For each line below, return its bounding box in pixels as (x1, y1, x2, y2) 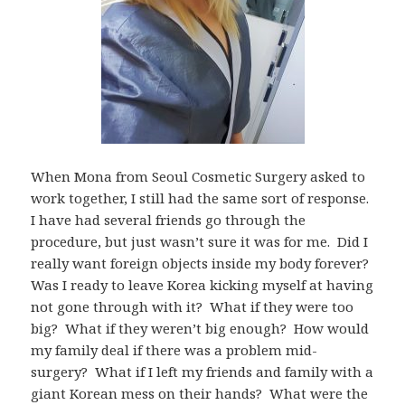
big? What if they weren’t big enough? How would (31, 318, 370, 337)
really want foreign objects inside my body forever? (31, 253, 373, 272)
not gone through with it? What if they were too (31, 297, 354, 316)
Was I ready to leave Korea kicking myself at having (31, 275, 374, 294)
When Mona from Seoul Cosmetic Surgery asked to (31, 166, 366, 185)
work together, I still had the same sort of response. (31, 188, 373, 207)
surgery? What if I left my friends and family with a (31, 362, 374, 381)
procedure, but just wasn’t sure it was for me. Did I (31, 231, 369, 250)
